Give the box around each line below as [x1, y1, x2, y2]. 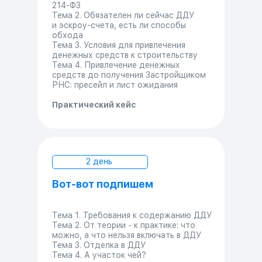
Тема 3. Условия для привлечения [52, 40, 185, 50]
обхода [52, 30, 83, 40]
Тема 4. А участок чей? [52, 250, 146, 260]
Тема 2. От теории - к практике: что [52, 220, 195, 230]
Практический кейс [52, 99, 136, 109]
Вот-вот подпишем [52, 177, 153, 190]
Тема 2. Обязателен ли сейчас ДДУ [52, 10, 194, 20]
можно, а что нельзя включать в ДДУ [52, 230, 201, 240]
